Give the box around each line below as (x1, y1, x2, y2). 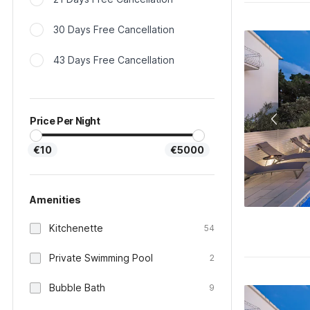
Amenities (30, 194, 81, 206)
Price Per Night (30, 115, 100, 127)
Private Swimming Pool (49, 252, 153, 264)
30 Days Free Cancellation (53, 24, 174, 35)
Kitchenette (49, 222, 103, 234)
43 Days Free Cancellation (53, 54, 174, 66)
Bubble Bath (49, 282, 105, 293)
